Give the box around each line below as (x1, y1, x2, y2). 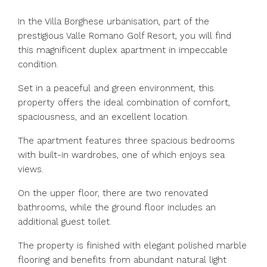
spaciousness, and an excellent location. (18, 111, 189, 122)
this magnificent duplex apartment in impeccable (18, 45, 228, 55)
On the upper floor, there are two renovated (18, 188, 208, 198)
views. (18, 164, 44, 175)
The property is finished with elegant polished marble (18, 240, 247, 251)
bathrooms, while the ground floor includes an (18, 202, 216, 213)
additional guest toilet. (18, 216, 111, 227)
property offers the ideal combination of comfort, (18, 97, 230, 108)
